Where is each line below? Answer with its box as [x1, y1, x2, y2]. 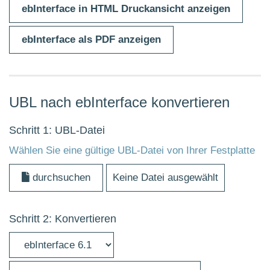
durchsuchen [30, 171, 90, 183]
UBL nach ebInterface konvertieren [9, 93, 230, 110]
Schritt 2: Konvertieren [9, 212, 116, 225]
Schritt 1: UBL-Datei [9, 124, 105, 136]
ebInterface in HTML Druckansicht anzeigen [22, 2, 230, 14]
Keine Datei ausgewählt [113, 171, 218, 183]
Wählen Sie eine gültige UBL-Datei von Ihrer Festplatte [9, 144, 255, 156]
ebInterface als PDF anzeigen [22, 33, 161, 45]
